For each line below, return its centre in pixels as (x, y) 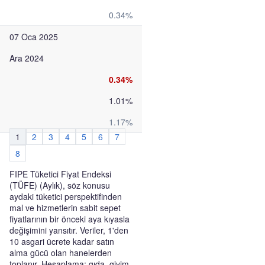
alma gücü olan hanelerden (61, 253)
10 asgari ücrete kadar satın (62, 241)
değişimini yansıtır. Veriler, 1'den (69, 230)
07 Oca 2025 (34, 37)
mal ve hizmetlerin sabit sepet (65, 208)
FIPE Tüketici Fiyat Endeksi (60, 174)
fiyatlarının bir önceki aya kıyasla (70, 219)
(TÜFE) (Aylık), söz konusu (60, 185)
